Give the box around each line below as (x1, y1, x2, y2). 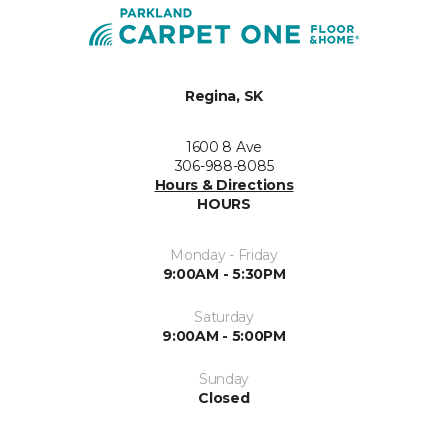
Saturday (194, 308, 254, 326)
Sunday (198, 370, 250, 388)
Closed (198, 389, 250, 407)
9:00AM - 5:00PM (162, 327, 286, 345)
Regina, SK (184, 87, 264, 105)
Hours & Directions (154, 176, 294, 194)
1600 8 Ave (185, 138, 263, 156)
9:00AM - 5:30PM (162, 265, 286, 283)
